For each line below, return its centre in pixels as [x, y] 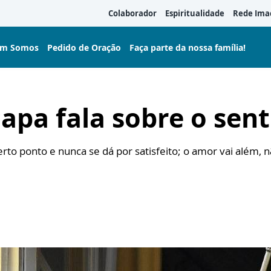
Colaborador [132, 13]
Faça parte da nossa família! [188, 47]
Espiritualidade [195, 13]
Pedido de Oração [84, 47]
